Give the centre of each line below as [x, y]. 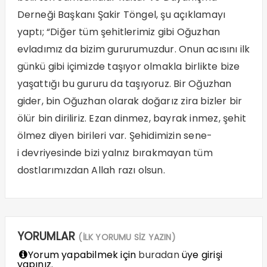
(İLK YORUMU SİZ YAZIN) [127, 237]
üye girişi [201, 254]
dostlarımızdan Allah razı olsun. [91, 170]
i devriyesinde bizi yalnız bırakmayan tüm [115, 153]
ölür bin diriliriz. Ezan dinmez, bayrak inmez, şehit [131, 118]
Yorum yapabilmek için [82, 254]
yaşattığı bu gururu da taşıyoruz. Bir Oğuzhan [124, 83]
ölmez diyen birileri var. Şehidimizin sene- [115, 135]
